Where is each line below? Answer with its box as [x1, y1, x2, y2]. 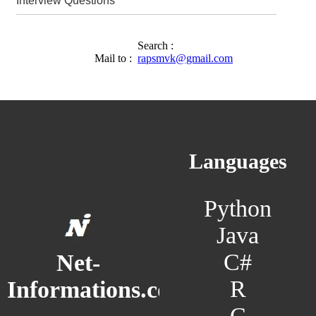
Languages [188, 150, 287, 174]
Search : [137, 39, 179, 51]
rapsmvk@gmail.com [138, 51, 233, 64]
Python [204, 195, 272, 222]
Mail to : [83, 51, 138, 64]
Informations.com [7, 276, 189, 303]
